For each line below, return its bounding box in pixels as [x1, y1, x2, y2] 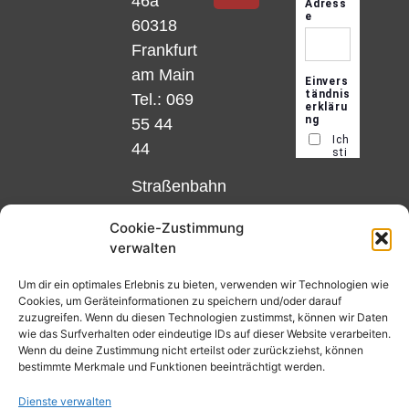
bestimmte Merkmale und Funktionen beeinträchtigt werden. [18, 360, 325, 373]
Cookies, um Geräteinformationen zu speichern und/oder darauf [18, 294, 341, 308]
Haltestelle [131, 251, 209, 269]
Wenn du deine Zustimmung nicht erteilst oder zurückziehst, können [18, 343, 363, 357]
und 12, [131, 226, 187, 245]
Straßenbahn [131, 177, 227, 195]
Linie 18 [131, 202, 190, 220]
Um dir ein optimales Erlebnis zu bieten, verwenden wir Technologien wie [18, 278, 389, 291]
